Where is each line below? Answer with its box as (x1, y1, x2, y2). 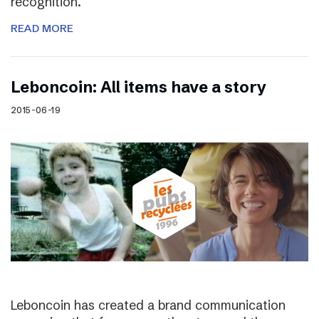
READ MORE (11, 21, 73, 35)
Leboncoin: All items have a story (11, 78, 266, 97)
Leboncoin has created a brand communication (11, 297, 286, 313)
